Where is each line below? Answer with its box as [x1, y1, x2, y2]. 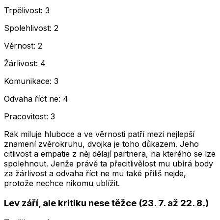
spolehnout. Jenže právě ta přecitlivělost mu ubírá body [4, 159, 213, 168]
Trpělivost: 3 [4, 5, 50, 15]
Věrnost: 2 [4, 41, 42, 51]
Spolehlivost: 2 [4, 23, 58, 33]
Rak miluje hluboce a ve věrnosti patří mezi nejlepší [4, 129, 194, 139]
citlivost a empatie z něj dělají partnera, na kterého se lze [4, 149, 216, 159]
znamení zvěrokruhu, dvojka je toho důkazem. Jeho [4, 139, 199, 149]
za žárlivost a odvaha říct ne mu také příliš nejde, [4, 168, 186, 178]
